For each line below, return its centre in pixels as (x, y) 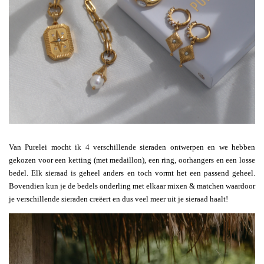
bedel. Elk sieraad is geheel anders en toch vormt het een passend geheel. (132, 173)
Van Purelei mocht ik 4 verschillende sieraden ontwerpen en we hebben (132, 147)
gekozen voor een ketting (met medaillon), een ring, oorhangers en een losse (132, 160)
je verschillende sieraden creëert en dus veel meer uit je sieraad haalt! (118, 199)
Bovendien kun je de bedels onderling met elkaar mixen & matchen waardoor (132, 186)
